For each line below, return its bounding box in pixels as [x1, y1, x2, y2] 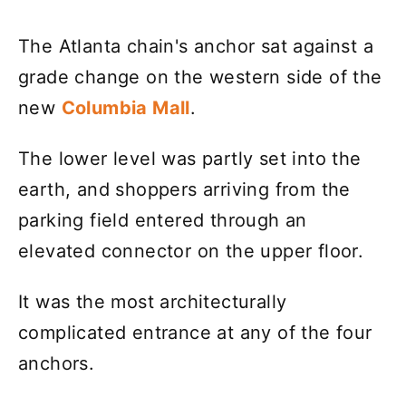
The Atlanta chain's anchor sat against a [18, 35, 373, 58]
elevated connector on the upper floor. [18, 240, 364, 263]
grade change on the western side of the [18, 66, 382, 89]
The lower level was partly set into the [18, 148, 362, 170]
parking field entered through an [18, 209, 307, 232]
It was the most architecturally [18, 291, 287, 314]
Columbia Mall [61, 97, 190, 120]
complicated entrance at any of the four [18, 322, 372, 344]
